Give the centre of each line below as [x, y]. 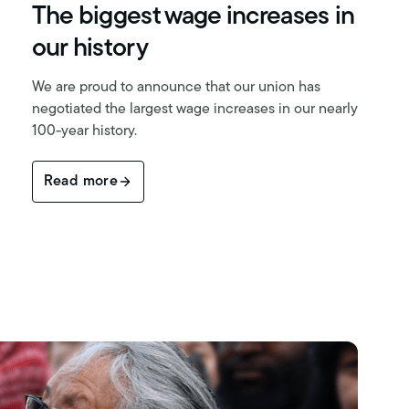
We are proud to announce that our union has [176, 87]
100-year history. [84, 131]
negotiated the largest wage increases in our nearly [194, 109]
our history [89, 49]
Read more [81, 181]
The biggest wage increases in [193, 17]
